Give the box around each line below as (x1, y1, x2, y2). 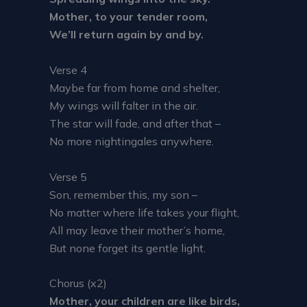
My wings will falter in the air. (49, 98, 198, 112)
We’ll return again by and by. (49, 27, 204, 42)
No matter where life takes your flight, (49, 205, 239, 219)
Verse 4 (49, 62, 87, 77)
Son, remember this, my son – (49, 187, 197, 201)
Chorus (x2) (49, 276, 107, 291)
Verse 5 (49, 169, 87, 184)
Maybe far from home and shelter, (49, 80, 220, 95)
